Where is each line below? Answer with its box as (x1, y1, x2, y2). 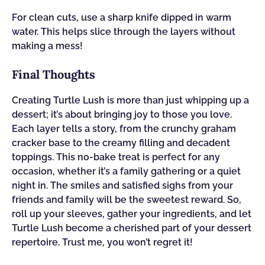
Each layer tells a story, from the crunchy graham (12, 123, 236, 134)
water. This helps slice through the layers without (12, 26, 235, 37)
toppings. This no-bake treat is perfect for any (12, 151, 220, 163)
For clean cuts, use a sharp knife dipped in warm (12, 12, 231, 23)
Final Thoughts (12, 67, 95, 82)
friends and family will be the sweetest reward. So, (12, 194, 241, 205)
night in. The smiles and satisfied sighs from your (12, 180, 233, 191)
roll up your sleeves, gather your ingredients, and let (12, 208, 251, 219)
